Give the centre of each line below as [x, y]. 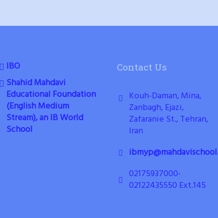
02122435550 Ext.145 [168, 186]
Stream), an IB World [45, 118]
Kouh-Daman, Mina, [165, 96]
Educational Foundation [51, 95]
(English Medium [37, 106]
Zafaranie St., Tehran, [169, 119]
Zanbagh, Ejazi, [157, 108]
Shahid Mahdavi [36, 83]
